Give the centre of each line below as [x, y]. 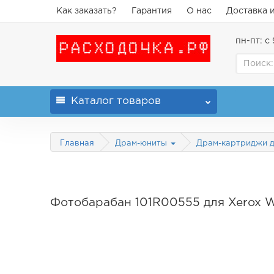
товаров [138, 101]
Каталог [93, 101]
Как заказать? [87, 11]
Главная [77, 143]
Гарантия [152, 11]
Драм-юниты [143, 144]
